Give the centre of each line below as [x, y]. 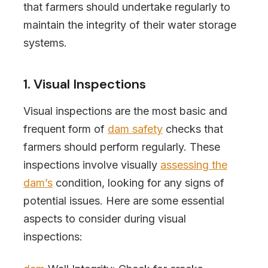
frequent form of [66, 129]
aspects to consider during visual [105, 219]
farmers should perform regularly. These [122, 147]
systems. [45, 43]
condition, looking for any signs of [138, 183]
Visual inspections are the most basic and [125, 111]
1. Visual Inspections [85, 84]
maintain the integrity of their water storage [130, 25]
